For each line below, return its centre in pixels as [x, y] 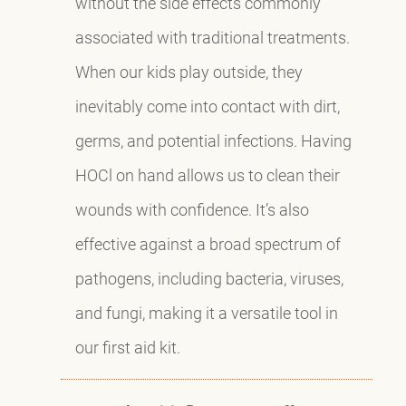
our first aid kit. [127, 347]
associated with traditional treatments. [212, 37]
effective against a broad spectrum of [208, 243]
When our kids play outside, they [188, 71]
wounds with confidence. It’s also [192, 209]
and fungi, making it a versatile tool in [206, 312]
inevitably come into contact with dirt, [207, 106]
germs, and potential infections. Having [213, 140]
